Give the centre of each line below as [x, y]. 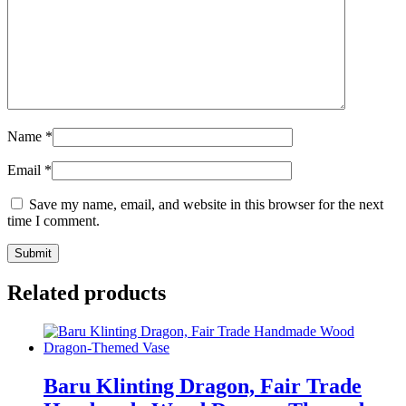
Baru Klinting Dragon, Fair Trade [203, 387]
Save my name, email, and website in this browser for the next [206, 205]
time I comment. [53, 221]
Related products [87, 293]
